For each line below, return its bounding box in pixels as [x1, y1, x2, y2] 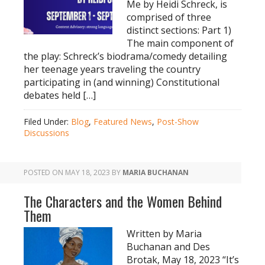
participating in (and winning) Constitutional [24, 76, 219, 89]
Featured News [93, 116, 152, 127]
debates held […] [24, 89, 96, 102]
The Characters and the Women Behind [24, 190, 222, 212]
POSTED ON [24, 167, 65, 177]
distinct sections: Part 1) [127, 24, 231, 37]
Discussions [24, 127, 69, 138]
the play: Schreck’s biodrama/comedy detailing [24, 50, 227, 63]
